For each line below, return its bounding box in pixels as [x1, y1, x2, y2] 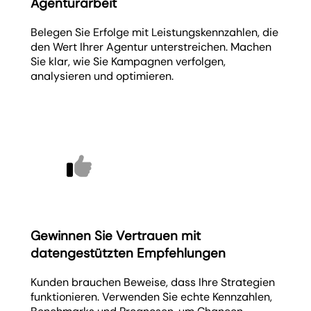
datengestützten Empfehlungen [31, 244, 226, 262]
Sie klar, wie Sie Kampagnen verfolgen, [31, 53, 226, 69]
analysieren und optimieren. [31, 68, 174, 83]
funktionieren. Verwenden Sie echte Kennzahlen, [31, 289, 273, 305]
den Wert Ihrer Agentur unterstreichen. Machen [31, 39, 272, 54]
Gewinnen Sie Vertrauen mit [31, 227, 201, 245]
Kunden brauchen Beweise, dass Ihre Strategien [31, 275, 276, 290]
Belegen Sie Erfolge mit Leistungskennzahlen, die [31, 24, 279, 40]
